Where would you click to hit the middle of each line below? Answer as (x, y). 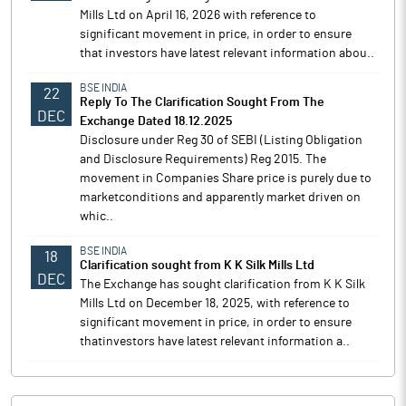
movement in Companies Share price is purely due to (226, 179)
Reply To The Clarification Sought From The (202, 102)
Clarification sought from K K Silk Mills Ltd (197, 266)
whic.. (97, 217)
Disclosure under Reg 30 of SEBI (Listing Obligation (221, 140)
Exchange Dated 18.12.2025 (156, 121)
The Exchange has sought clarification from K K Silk (222, 285)
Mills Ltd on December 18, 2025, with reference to (215, 304)
